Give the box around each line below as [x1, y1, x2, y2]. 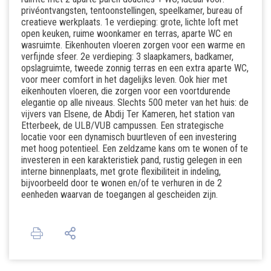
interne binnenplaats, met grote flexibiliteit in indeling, [21, 166, 221, 177]
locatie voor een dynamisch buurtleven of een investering [21, 131, 237, 143]
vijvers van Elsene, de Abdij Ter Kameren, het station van [21, 108, 235, 120]
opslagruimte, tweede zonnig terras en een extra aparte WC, [21, 62, 249, 74]
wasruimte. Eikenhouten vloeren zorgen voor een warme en [21, 39, 245, 51]
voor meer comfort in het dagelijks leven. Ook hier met [21, 74, 227, 85]
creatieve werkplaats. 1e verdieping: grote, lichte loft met [21, 16, 238, 28]
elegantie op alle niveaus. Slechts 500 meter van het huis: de [21, 97, 249, 108]
